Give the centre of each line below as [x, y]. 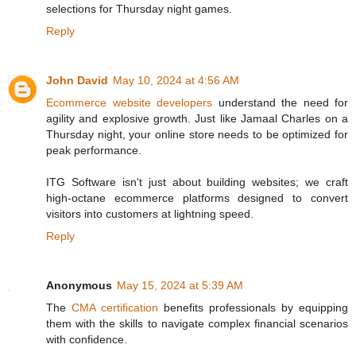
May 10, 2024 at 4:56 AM [176, 81]
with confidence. [87, 340]
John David [77, 81]
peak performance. [94, 151]
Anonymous [79, 286]
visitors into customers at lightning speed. [150, 214]
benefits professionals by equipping [253, 308]
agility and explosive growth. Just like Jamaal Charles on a [197, 119]
